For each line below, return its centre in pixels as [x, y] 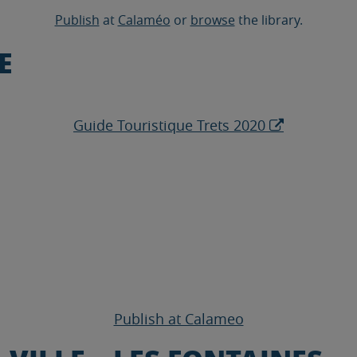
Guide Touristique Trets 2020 [169, 125]
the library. [269, 20]
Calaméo [144, 20]
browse [212, 20]
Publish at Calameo [178, 319]
